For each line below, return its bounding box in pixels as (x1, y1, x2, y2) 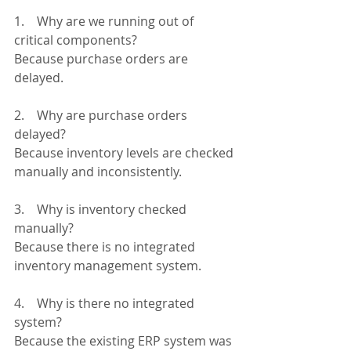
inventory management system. (14, 257, 201, 275)
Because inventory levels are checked (14, 144, 237, 162)
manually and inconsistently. (14, 163, 182, 181)
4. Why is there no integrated (14, 295, 197, 313)
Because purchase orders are (14, 50, 191, 68)
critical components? (14, 31, 137, 49)
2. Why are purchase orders (14, 107, 190, 125)
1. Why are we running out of (14, 13, 197, 31)
